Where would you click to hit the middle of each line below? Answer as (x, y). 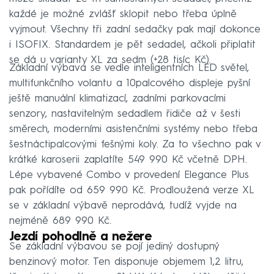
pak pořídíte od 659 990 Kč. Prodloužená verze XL (131, 191)
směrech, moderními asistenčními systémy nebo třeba (133, 130)
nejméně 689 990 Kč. (60, 221)
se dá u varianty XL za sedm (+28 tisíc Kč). (110, 61)
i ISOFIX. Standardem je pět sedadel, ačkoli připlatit (132, 45)
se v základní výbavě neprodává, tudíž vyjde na (123, 206)
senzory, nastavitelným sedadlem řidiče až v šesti (125, 114)
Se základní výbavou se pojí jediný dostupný (114, 247)
